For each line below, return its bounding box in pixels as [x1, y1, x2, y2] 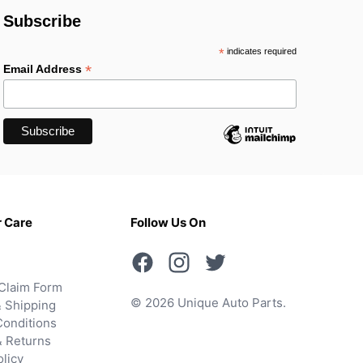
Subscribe [3, 12, 82, 31]
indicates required [224, 46, 297, 57]
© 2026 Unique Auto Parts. [130, 295, 286, 311]
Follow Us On [130, 215, 206, 231]
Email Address [3, 62, 86, 76]
